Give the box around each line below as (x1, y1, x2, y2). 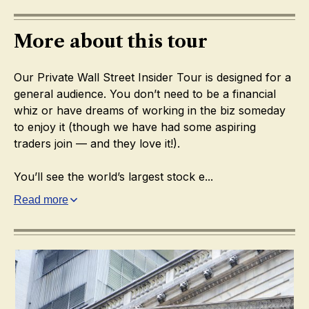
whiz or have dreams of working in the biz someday (14, 103, 286, 117)
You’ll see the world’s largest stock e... (14, 170, 213, 183)
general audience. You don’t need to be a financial (14, 87, 276, 101)
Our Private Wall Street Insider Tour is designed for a (14, 70, 291, 84)
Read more (14, 194, 68, 206)
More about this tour (14, 30, 208, 52)
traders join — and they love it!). (14, 137, 180, 150)
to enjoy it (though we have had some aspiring (14, 120, 256, 134)
